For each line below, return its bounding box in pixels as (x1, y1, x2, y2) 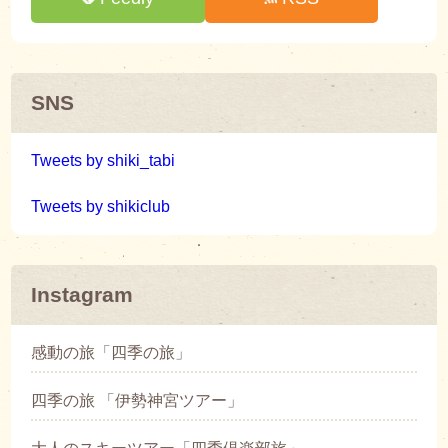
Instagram (31, 283, 134, 307)
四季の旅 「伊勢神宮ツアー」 (31, 392, 244, 410)
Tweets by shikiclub (31, 198, 171, 216)
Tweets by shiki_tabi (31, 152, 176, 170)
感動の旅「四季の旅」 (31, 344, 192, 362)
